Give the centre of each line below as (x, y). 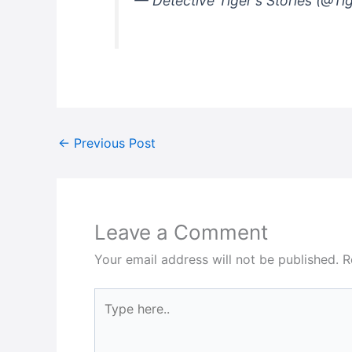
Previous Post (113, 143)
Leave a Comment (181, 232)
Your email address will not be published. (216, 259)
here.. (110, 318)
